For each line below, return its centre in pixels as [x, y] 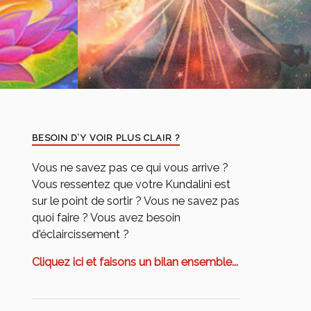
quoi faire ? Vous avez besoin [107, 218]
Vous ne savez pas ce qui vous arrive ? [131, 168]
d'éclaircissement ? [81, 234]
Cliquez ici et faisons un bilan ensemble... [135, 262]
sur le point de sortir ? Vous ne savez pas [136, 201]
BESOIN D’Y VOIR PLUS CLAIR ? [106, 138]
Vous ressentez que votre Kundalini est [132, 184]
